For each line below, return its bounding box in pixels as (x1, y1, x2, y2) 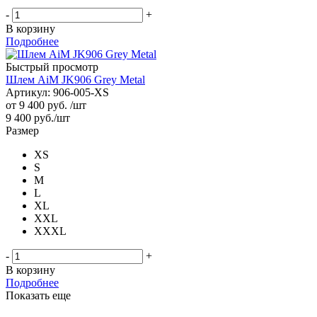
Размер (6, 124, 39, 137)
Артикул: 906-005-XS (6, 86, 109, 98)
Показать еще (6, 289, 71, 301)
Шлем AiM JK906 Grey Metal (6, 73, 145, 86)
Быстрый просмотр (6, 60, 98, 73)
